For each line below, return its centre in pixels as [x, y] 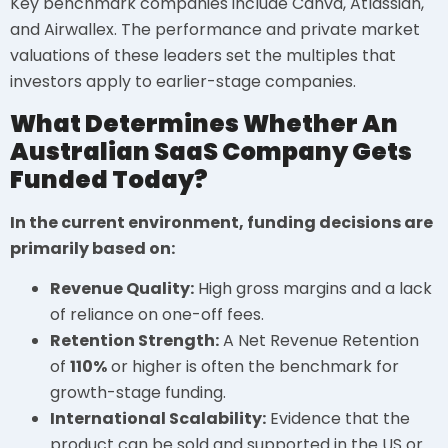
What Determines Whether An [204, 123]
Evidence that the [338, 419]
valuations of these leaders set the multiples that [203, 56]
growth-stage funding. [138, 393]
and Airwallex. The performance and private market [215, 30]
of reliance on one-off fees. [157, 315]
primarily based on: [92, 248]
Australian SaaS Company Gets [211, 151]
